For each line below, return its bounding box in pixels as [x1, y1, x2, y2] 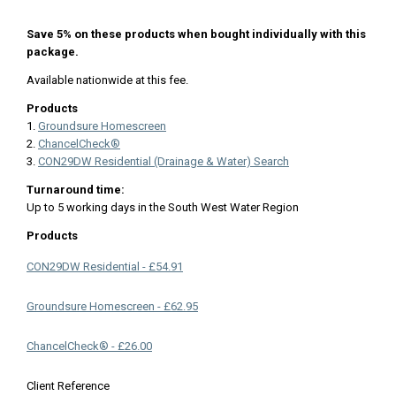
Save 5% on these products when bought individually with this [27, 27, 366, 41]
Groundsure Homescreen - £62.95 [27, 299, 198, 313]
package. [27, 44, 79, 58]
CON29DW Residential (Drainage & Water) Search [38, 154, 289, 168]
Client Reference [27, 378, 110, 392]
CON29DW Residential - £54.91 [27, 259, 183, 273]
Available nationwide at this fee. [27, 72, 188, 87]
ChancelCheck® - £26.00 [27, 339, 152, 353]
